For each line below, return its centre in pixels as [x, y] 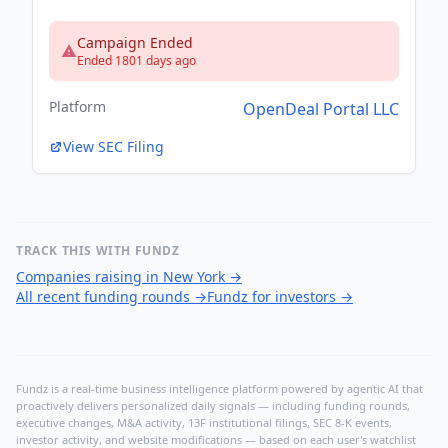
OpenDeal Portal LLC [321, 109]
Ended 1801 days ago [136, 61]
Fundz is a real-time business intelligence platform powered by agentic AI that [219, 389]
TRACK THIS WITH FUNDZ [98, 251]
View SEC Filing [113, 147]
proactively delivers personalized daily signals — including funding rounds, [213, 406]
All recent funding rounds [103, 297]
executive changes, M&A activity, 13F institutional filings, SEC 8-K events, [204, 423]
